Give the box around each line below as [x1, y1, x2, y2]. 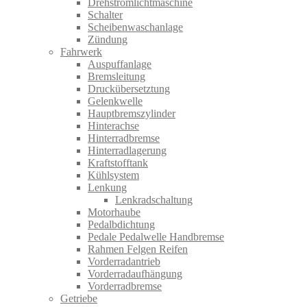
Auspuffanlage [88, 58, 151, 71]
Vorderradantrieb [88, 256, 160, 268]
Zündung [88, 34, 127, 46]
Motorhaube [88, 206, 140, 219]
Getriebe [60, 293, 97, 305]
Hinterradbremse [88, 132, 160, 145]
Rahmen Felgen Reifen [88, 243, 188, 256]
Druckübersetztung [88, 83, 170, 95]
